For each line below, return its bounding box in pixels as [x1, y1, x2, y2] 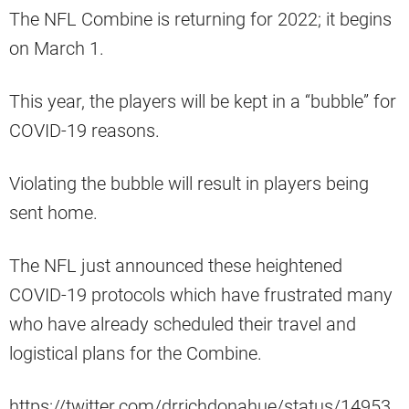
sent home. [9, 201, 98, 224]
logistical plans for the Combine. [9, 341, 262, 364]
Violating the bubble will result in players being [9, 172, 369, 194]
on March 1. [9, 37, 104, 59]
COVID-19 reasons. [9, 119, 160, 142]
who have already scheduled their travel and [9, 312, 356, 335]
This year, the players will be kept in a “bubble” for [9, 89, 396, 112]
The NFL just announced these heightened [9, 254, 342, 277]
